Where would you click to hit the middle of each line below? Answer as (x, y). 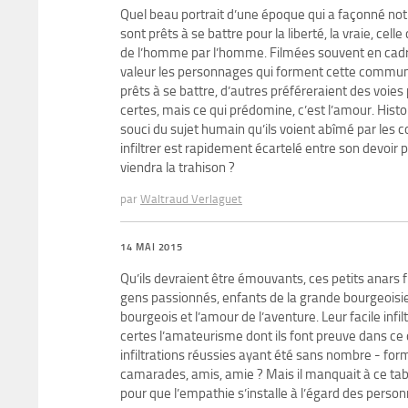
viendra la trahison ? (178, 168)
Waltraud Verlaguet (191, 199)
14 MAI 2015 (152, 247)
